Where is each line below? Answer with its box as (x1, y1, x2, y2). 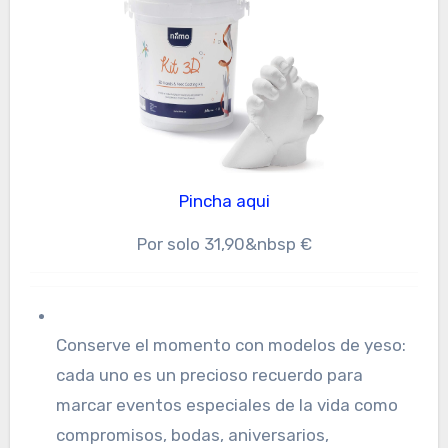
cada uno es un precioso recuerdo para (55, 364, 363, 385)
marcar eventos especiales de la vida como (55, 394, 398, 415)
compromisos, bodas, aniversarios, (55, 424, 329, 445)
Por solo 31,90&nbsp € (136, 233, 312, 254)
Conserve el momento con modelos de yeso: (55, 334, 406, 355)
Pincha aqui (188, 190, 270, 211)
